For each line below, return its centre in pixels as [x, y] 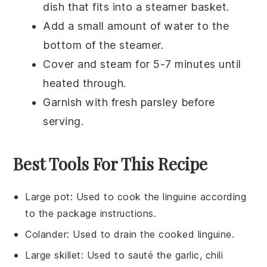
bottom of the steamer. [103, 45]
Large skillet [53, 255]
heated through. [85, 83]
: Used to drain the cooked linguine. [151, 235]
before [196, 103]
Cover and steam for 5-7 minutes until [142, 64]
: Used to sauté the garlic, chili [152, 255]
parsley [159, 103]
